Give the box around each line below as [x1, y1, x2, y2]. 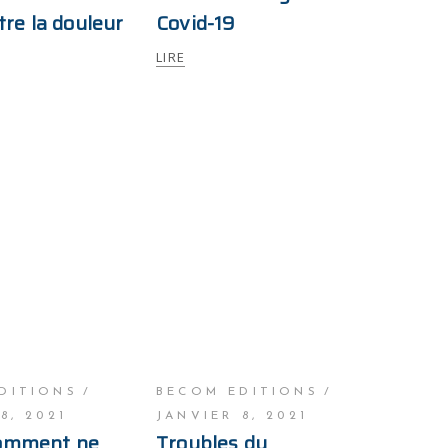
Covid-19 [156, 7, 236, 39]
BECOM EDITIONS [156, 386, 319, 398]
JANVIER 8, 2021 [156, 410, 308, 422]
